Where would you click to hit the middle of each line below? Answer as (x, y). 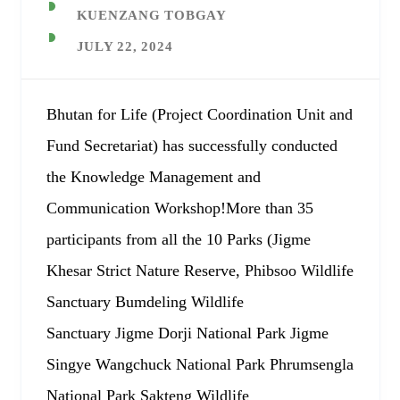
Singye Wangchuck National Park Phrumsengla (200, 364)
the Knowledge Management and (153, 177)
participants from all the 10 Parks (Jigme (178, 239)
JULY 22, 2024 (125, 46)
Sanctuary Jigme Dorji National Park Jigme (187, 333)
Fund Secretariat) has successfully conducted (192, 146)
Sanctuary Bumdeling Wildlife (145, 302)
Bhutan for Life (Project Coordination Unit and (199, 114)
